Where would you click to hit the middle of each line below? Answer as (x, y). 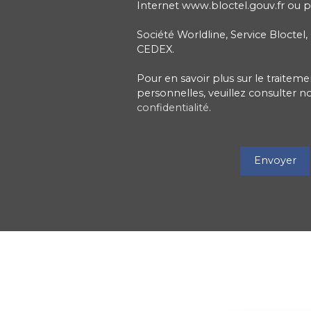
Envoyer (275, 161)
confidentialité (173, 107)
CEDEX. (155, 49)
